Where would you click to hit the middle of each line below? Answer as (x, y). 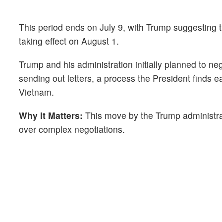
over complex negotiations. (72, 129)
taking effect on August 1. (69, 41)
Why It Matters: (51, 115)
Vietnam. (36, 92)
